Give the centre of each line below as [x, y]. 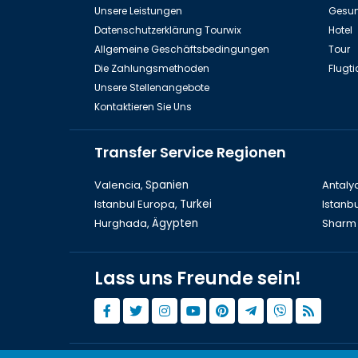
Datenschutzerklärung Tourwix [168, 30]
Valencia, [120, 185]
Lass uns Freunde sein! [198, 278]
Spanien [167, 185]
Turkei [196, 204]
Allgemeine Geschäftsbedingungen [182, 49]
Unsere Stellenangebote [152, 87]
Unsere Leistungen [138, 10]
